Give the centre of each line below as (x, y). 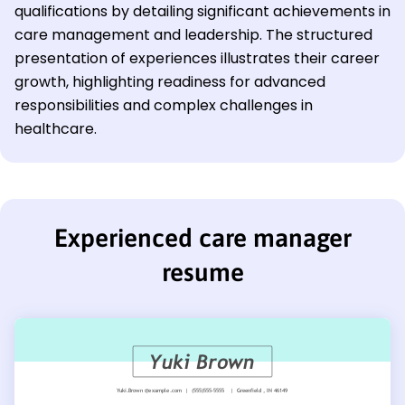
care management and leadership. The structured (193, 35)
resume (202, 273)
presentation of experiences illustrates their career (197, 59)
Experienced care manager (202, 238)
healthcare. (56, 129)
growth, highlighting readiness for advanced (170, 82)
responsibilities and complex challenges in (164, 106)
